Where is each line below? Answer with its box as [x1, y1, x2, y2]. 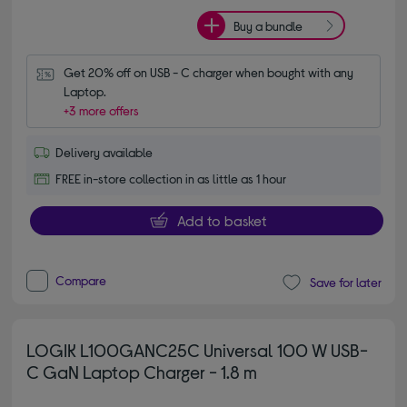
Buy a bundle [233, 17, 303, 34]
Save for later [309, 274, 382, 291]
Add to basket [176, 212, 266, 229]
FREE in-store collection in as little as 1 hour [55, 171, 287, 186]
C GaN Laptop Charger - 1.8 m [26, 360, 258, 382]
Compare [55, 272, 107, 288]
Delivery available [55, 144, 154, 160]
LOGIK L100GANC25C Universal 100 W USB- [26, 338, 369, 361]
